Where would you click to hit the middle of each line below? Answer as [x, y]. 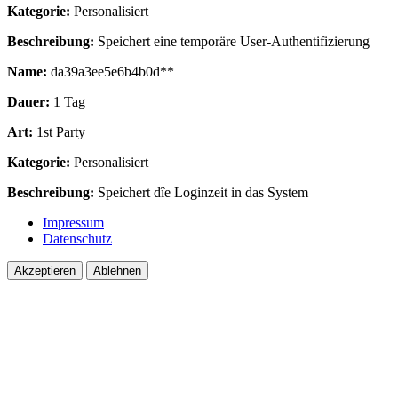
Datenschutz [77, 239]
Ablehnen [117, 271]
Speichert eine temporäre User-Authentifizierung [232, 42]
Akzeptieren [45, 271]
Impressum [73, 223]
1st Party [59, 132]
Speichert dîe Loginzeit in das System [201, 193]
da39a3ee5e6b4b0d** [111, 72]
